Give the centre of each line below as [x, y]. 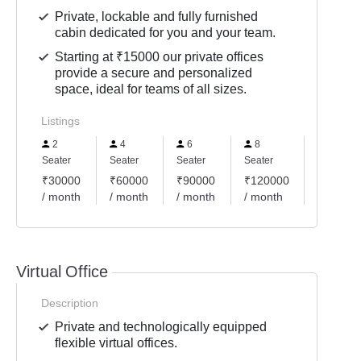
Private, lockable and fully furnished [157, 17]
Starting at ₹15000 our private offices [160, 57]
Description [70, 303]
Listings [60, 121]
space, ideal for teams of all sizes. [151, 89]
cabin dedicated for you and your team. [166, 33]
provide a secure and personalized [154, 73]
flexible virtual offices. [116, 343]
